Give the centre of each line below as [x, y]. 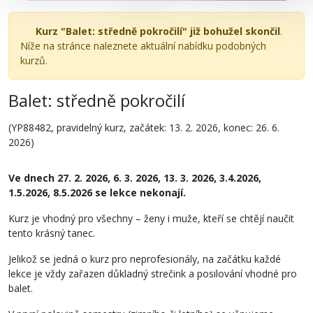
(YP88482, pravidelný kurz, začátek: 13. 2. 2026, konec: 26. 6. [144, 127]
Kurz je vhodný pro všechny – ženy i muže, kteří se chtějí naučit [151, 218]
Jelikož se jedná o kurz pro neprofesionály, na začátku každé [145, 259]
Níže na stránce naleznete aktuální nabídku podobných [143, 46]
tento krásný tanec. [52, 233]
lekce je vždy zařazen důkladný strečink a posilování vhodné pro [153, 273]
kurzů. [34, 60]
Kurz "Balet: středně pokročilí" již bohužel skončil [158, 31]
